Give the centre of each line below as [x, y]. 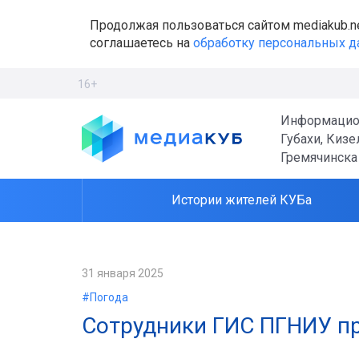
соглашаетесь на [141, 42]
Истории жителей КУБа [242, 200]
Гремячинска [319, 157]
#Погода [105, 297]
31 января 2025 [123, 273]
